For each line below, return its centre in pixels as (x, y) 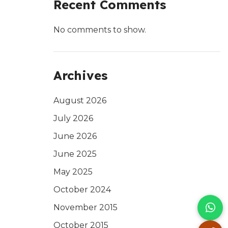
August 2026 (80, 101)
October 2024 (82, 190)
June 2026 (75, 136)
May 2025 (73, 172)
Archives (80, 75)
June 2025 (75, 154)
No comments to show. (99, 30)
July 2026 (73, 118)
